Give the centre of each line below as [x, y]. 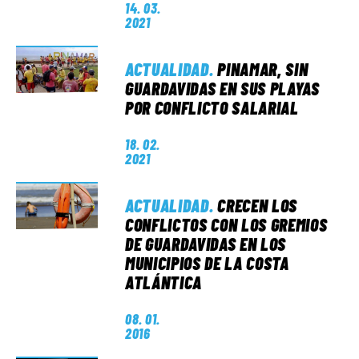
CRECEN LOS [257, 205]
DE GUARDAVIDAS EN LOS [206, 244]
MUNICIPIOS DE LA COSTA [207, 263]
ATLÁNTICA [163, 282]
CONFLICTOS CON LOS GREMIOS [226, 224]
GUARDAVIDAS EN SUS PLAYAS [222, 88]
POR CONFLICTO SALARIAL [212, 107]
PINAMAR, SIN [263, 69]
